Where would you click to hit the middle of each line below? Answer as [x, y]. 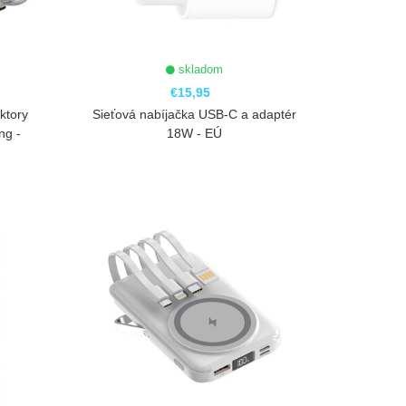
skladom [199, 70]
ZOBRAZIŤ [197, 211]
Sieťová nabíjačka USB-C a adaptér [195, 115]
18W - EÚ [195, 134]
